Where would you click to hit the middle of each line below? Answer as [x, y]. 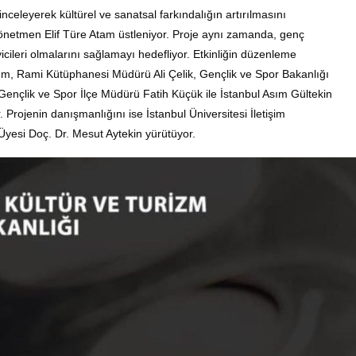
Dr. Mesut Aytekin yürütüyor [124, 133]
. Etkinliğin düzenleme [242, 54]
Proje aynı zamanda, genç [238, 34]
